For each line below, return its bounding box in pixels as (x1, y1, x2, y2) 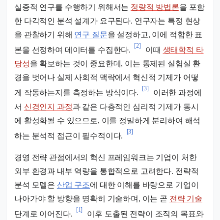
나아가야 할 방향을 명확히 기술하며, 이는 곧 (14, 194, 169, 203)
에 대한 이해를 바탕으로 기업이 (90, 181, 199, 189)
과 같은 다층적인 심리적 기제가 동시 (72, 102, 199, 111)
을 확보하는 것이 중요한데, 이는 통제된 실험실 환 (29, 59, 201, 68)
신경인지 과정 (24, 102, 73, 111)
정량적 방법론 (131, 3, 180, 12)
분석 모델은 (14, 181, 57, 189)
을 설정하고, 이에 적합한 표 (107, 30, 203, 39)
